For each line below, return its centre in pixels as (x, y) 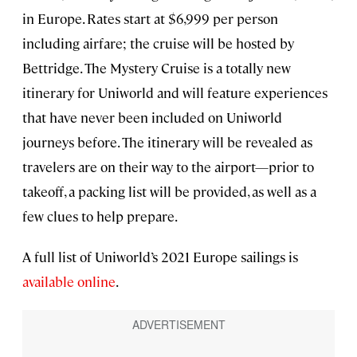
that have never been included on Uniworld (152, 118)
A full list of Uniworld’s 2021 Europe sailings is (160, 257)
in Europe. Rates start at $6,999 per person (150, 19)
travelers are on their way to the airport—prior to (168, 167)
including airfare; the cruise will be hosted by (158, 43)
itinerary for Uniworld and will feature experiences (175, 93)
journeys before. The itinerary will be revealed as (167, 142)
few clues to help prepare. (100, 216)
